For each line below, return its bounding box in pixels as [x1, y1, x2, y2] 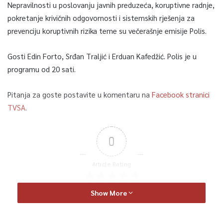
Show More [90, 188, 128, 197]
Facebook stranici [152, 89, 210, 99]
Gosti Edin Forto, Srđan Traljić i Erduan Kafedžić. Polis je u [7, 51, 197, 61]
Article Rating [92, 159, 131, 168]
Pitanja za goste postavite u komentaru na [7, 89, 152, 99]
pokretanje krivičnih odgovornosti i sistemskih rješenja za [7, 12, 195, 22]
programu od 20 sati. [7, 64, 76, 74]
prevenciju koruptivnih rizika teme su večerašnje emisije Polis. [7, 25, 207, 35]
